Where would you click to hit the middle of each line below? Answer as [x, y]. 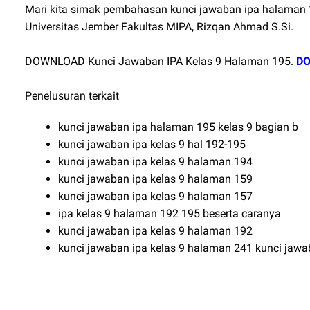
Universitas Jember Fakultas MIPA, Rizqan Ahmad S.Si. [159, 27]
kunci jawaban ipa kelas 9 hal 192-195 [152, 144]
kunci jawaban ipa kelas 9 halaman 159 [155, 179]
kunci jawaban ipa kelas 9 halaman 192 [155, 231]
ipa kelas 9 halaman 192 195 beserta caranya [170, 213]
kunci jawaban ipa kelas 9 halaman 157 [155, 196]
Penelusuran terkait [72, 96]
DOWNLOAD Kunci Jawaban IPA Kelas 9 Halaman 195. [161, 61]
